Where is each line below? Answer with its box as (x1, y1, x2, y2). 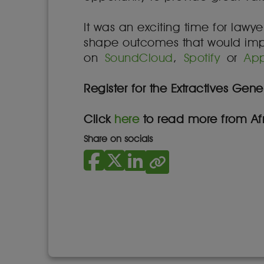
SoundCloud (98, 51, 173, 65)
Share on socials (84, 133, 153, 144)
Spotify (183, 51, 220, 65)
